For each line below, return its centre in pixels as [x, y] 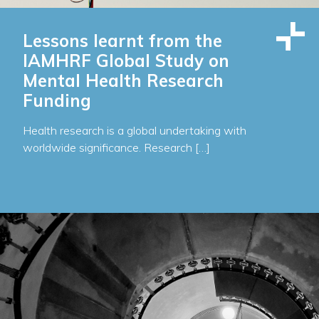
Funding [57, 101]
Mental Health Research [123, 81]
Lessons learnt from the [122, 41]
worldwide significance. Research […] [116, 148]
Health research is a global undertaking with [135, 131]
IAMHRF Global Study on [126, 61]
